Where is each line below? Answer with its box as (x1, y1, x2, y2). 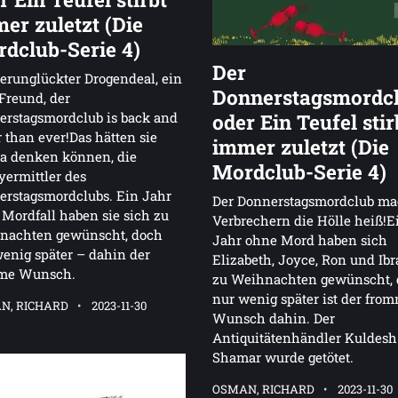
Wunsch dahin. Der (212, 309, 335, 328)
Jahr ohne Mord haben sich (212, 231, 387, 250)
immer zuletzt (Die (212, 133, 389, 161)
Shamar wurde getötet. (212, 348, 354, 367)
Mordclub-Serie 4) (212, 158, 386, 186)
